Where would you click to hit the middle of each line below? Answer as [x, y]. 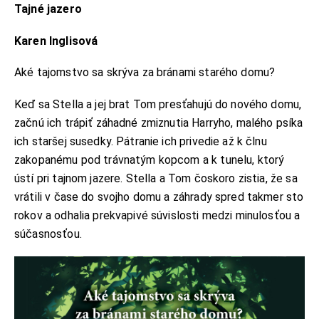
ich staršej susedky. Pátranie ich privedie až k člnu [141, 141]
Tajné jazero [48, 9]
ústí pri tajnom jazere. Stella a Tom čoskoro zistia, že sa [156, 178]
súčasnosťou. [51, 234]
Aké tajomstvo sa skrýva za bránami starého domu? [148, 73]
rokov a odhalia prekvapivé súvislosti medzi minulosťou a [157, 215]
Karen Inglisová [58, 41]
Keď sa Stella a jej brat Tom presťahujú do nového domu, [158, 104]
